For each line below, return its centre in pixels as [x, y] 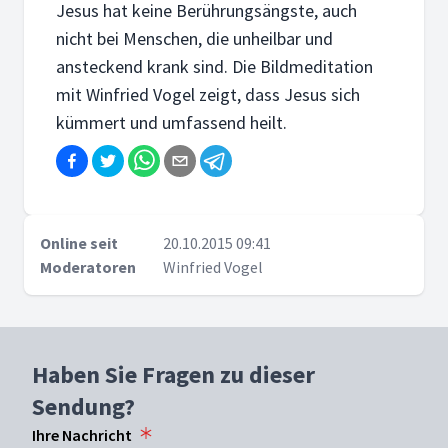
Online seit [79, 243]
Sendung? [83, 406]
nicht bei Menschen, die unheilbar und [194, 38]
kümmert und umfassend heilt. [171, 122]
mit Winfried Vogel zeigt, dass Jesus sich [208, 94]
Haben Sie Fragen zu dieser [173, 374]
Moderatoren [88, 267]
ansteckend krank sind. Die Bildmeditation [214, 66]
